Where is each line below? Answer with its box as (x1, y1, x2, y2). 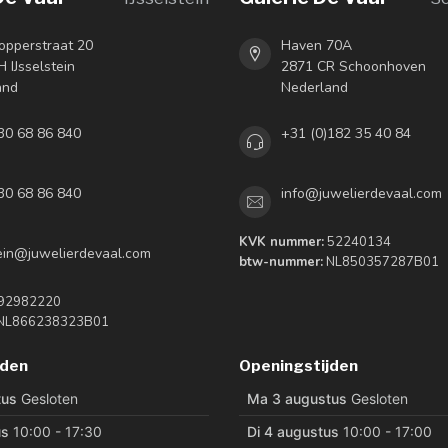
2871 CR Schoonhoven (281, 57, 426, 77)
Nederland (281, 78, 348, 98)
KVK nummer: (239, 233, 324, 252)
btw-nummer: (239, 253, 323, 272)
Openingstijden (239, 357, 358, 376)
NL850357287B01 (323, 253, 439, 272)
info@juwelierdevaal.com (281, 184, 442, 204)
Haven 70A (281, 36, 352, 56)
